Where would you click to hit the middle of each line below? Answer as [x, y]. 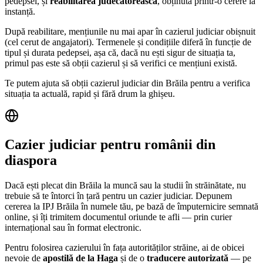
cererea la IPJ [31, 206]
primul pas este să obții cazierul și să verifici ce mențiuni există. [121, 63]
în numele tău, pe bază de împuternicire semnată [168, 206]
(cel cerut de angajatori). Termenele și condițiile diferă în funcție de [128, 42]
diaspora [31, 161]
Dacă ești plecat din [42, 185]
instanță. [20, 12]
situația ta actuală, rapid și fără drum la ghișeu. [90, 94]
